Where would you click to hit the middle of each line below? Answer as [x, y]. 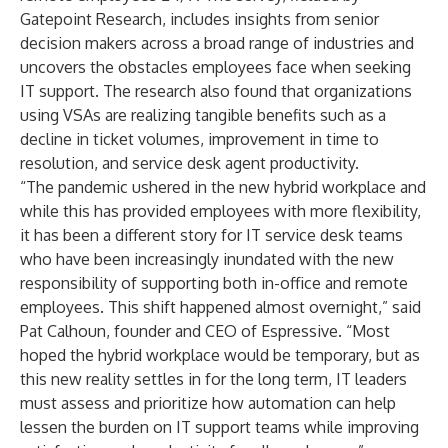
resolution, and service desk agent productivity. [189, 163]
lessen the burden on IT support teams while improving [219, 427]
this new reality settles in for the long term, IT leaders [213, 379]
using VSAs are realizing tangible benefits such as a [203, 115]
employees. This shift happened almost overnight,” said [220, 307]
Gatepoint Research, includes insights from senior [199, 19]
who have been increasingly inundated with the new [207, 259]
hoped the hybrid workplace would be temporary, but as [220, 355]
